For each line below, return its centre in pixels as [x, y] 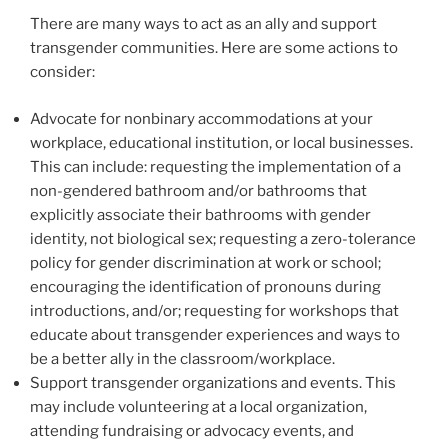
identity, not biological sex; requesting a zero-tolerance [223, 238]
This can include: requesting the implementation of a [215, 166]
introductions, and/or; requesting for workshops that [214, 310]
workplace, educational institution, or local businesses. [221, 142]
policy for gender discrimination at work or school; [205, 262]
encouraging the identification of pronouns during [205, 286]
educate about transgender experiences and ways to [215, 334]
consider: [62, 72]
